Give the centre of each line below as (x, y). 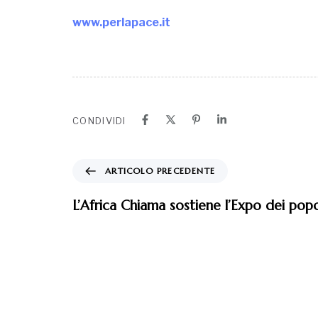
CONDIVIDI (99, 120)
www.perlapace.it (121, 22)
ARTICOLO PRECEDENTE (160, 171)
